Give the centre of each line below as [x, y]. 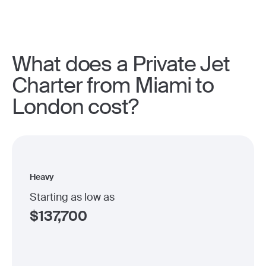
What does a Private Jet [121, 64]
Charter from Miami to [113, 85]
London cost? [75, 107]
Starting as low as [72, 197]
